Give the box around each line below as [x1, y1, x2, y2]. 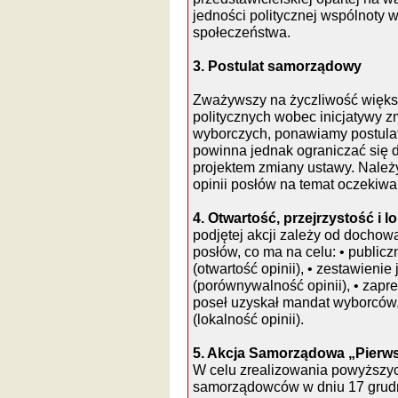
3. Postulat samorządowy [193, 58, 362, 74]
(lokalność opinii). [193, 311, 304, 327]
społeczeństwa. [193, 24, 291, 40]
